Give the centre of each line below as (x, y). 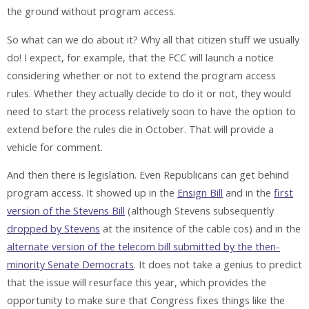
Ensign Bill (200, 193)
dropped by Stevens (53, 229)
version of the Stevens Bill (66, 211)
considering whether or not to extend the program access (141, 75)
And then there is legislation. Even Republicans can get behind (148, 175)
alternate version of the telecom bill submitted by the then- (143, 247)
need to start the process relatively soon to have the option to (151, 111)
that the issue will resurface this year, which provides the (137, 283)
